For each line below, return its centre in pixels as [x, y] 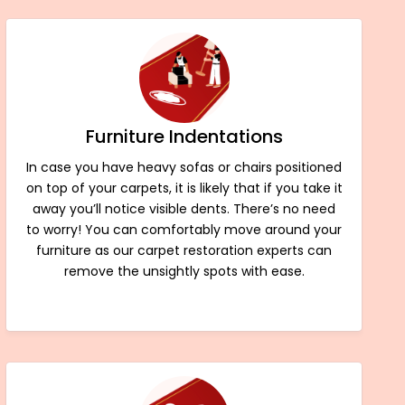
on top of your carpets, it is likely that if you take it [184, 188]
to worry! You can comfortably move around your [184, 229]
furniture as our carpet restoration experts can [184, 250]
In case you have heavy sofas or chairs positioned [184, 167]
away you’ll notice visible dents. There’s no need [184, 208]
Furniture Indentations [184, 136]
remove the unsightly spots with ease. [184, 271]
